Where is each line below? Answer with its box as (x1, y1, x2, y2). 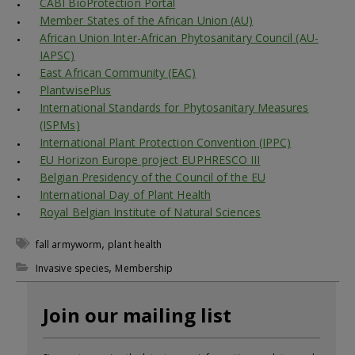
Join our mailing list (43, 302, 231, 329)
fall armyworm (36, 238, 102, 252)
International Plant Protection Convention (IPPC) (40, 135, 292, 151)
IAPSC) (40, 48, 75, 63)
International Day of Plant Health (40, 187, 211, 203)
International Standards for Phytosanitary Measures (40, 100, 309, 116)
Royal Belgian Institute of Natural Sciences (40, 204, 261, 220)
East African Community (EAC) (40, 65, 197, 81)
